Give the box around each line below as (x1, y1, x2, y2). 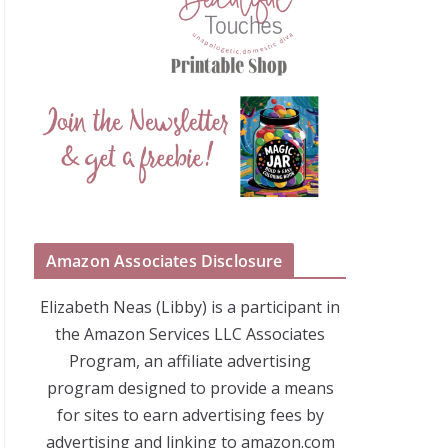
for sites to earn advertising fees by (56, 404, 324, 426)
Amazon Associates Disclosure (46, 250, 283, 272)
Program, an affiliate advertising (69, 350, 311, 372)
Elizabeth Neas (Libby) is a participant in (40, 296, 340, 318)
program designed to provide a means (46, 377, 334, 399)
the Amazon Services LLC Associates (55, 323, 325, 345)
